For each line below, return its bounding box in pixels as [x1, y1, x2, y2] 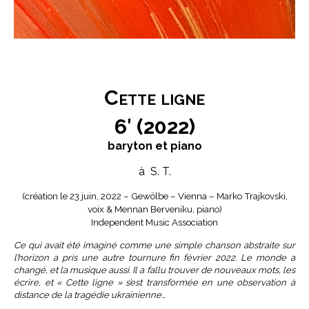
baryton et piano [107, 139, 202, 152]
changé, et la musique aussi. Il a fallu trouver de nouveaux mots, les [14, 264, 295, 275]
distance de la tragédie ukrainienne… [14, 289, 166, 300]
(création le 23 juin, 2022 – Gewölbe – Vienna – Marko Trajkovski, [21, 190, 288, 201]
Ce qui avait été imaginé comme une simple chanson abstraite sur [14, 239, 295, 250]
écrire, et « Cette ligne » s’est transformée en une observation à [14, 277, 295, 288]
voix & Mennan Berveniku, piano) [87, 203, 222, 215]
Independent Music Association [91, 216, 218, 228]
